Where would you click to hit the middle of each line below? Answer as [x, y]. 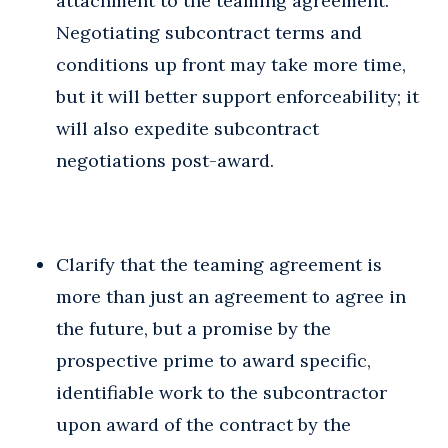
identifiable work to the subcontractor [221, 392]
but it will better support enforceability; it [237, 96]
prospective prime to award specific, [213, 360]
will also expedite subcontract [187, 128]
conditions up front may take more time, [231, 64]
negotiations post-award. [165, 160]
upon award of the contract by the [203, 424]
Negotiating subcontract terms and [209, 32]
